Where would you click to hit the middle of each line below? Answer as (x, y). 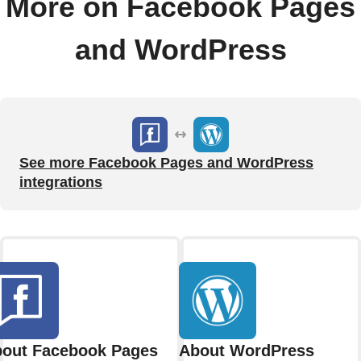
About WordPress (247, 350)
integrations (61, 182)
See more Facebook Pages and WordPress (166, 162)
